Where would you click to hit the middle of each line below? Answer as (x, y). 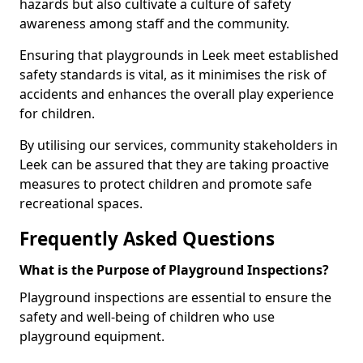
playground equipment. (92, 336)
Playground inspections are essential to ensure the (175, 297)
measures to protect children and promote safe (166, 184)
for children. (57, 113)
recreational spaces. (81, 203)
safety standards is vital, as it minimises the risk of (173, 75)
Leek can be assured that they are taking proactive (174, 164)
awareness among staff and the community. (154, 23)
